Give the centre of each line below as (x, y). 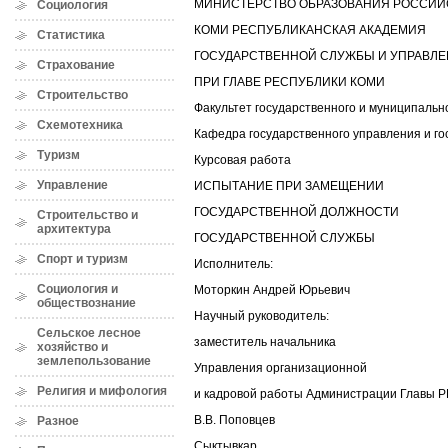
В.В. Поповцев (234, 420)
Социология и (77, 289)
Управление (72, 185)
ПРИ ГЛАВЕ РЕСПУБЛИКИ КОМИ (289, 82)
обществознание (86, 303)
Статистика (71, 35)
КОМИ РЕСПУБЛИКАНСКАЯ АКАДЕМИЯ (310, 30)
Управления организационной (280, 368)
